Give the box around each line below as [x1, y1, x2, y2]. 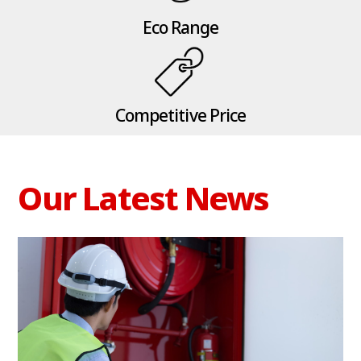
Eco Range [142, 15, 219, 39]
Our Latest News [18, 175, 269, 220]
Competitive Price [115, 103, 246, 127]
